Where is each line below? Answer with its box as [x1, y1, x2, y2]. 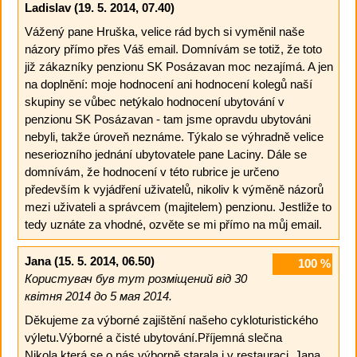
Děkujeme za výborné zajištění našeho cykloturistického [24, 312, 318, 327]
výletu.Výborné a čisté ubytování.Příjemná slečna [24, 330, 282, 344]
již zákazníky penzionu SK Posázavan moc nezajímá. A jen [24, 59, 333, 73]
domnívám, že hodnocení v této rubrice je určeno [24, 164, 279, 178]
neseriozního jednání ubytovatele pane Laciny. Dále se [24, 147, 307, 161]
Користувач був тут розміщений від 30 [24, 272, 247, 286]
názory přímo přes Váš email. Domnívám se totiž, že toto [24, 41, 322, 56]
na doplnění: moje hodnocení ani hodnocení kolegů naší [24, 76, 312, 91]
